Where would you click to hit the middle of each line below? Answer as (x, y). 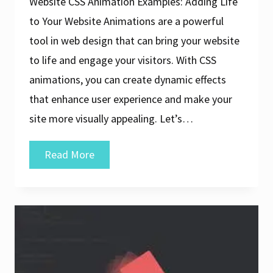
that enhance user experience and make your (131, 99)
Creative (113, 173)
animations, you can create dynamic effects (128, 79)
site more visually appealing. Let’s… (111, 118)
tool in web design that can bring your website (134, 40)
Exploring (115, 154)
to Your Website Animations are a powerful (126, 21)
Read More (69, 154)
